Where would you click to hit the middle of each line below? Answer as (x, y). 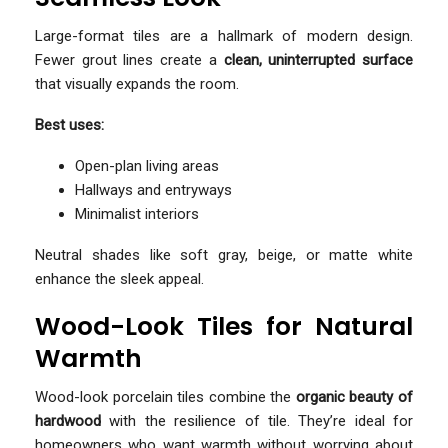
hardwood (68, 420)
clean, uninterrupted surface (318, 59)
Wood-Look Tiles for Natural (224, 326)
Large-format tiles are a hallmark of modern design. (224, 35)
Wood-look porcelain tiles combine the (165, 396)
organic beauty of (354, 396)
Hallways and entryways (153, 189)
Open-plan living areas (147, 165)
